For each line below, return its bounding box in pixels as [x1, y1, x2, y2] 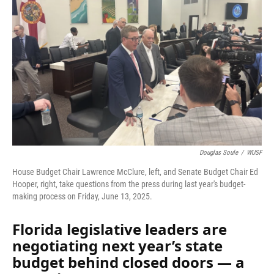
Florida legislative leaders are [12, 219, 227, 239]
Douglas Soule [199, 149, 238, 157]
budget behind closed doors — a [12, 252, 245, 272]
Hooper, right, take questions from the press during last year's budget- [12, 179, 245, 189]
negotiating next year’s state [12, 235, 223, 256]
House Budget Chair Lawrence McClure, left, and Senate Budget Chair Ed [12, 167, 258, 177]
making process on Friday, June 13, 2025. [12, 191, 152, 201]
